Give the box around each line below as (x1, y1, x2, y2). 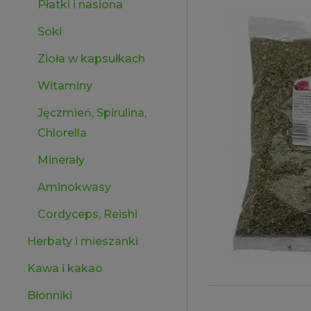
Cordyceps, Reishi (37, 208, 137, 221)
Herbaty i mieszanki (27, 235, 138, 248)
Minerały (37, 153, 85, 167)
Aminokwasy (37, 180, 111, 194)
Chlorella (37, 126, 87, 140)
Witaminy (37, 79, 92, 92)
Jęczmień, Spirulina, (37, 106, 146, 119)
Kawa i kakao (27, 262, 103, 275)
